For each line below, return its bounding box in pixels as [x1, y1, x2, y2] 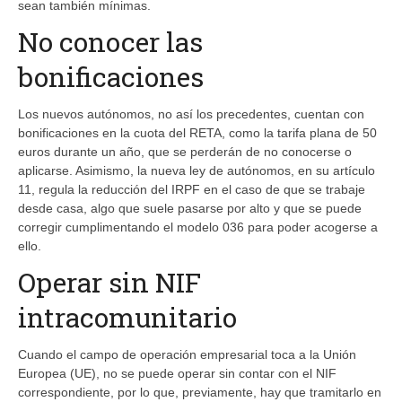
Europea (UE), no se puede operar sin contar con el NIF [18, 365, 336, 380]
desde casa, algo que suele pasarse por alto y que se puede [18, 200, 362, 215]
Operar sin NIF [18, 264, 201, 300]
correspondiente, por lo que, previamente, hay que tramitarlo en [18, 384, 381, 399]
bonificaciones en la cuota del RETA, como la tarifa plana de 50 [18, 125, 377, 140]
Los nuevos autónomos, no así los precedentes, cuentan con [18, 106, 364, 121]
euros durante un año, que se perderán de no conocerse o [18, 144, 352, 159]
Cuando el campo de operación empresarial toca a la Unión [18, 346, 356, 362]
